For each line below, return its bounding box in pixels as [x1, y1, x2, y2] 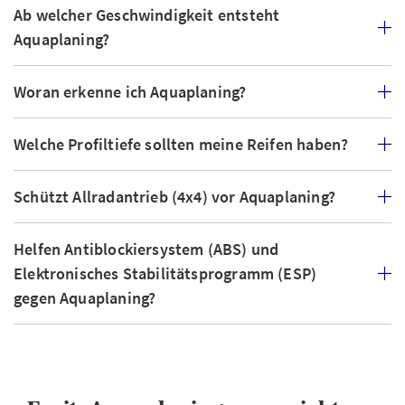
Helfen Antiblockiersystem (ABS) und [14, 239, 279, 259]
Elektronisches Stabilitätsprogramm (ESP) [14, 263, 317, 284]
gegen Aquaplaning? [14, 287, 156, 308]
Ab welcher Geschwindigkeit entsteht [14, 5, 280, 25]
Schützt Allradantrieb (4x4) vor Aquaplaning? [14, 186, 335, 207]
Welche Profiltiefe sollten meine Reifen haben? [14, 134, 349, 155]
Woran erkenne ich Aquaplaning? [14, 81, 247, 102]
